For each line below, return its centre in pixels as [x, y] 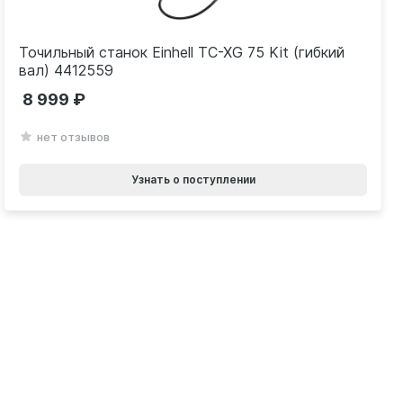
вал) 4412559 [67, 71]
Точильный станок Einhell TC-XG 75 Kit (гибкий [182, 53]
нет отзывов [74, 137]
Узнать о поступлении [193, 180]
